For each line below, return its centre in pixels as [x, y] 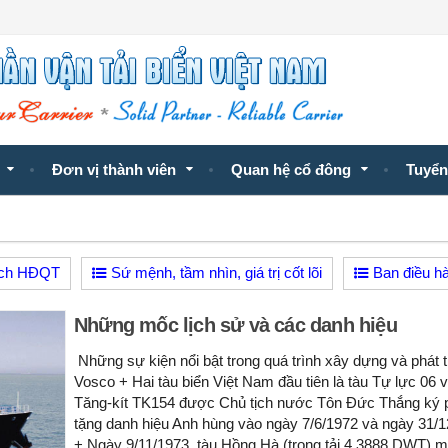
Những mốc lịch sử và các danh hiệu [235, 325]
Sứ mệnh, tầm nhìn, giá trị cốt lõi [214, 273]
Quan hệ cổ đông [291, 170]
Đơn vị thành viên [114, 170]
